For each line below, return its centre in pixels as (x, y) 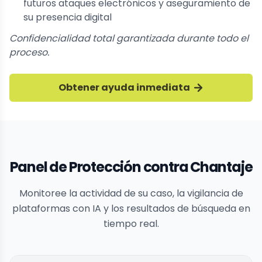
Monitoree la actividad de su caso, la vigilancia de (131, 193)
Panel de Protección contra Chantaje (131, 167)
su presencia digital (68, 17)
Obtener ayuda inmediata (124, 87)
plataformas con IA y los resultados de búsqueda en (131, 208)
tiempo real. (131, 223)
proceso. (29, 52)
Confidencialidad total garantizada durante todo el (129, 38)
